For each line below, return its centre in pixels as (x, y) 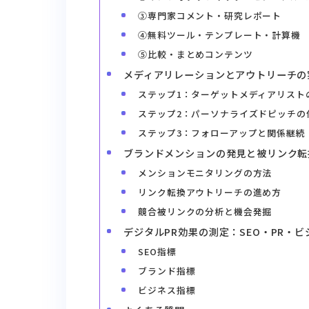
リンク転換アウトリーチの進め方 (210, 192)
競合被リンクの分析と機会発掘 (205, 211)
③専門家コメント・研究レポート (210, 15)
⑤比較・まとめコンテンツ (196, 54)
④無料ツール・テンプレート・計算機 (219, 34)
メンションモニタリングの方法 (205, 172)
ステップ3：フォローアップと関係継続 (222, 132)
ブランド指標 (167, 270)
